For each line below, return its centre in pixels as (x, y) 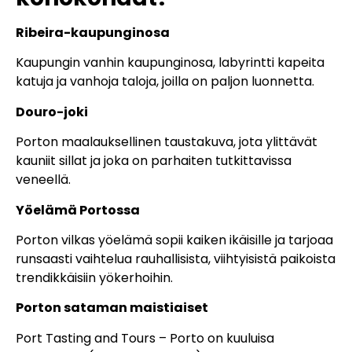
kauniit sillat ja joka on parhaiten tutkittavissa (154, 161)
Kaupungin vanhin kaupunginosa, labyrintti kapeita (170, 63)
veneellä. (43, 180)
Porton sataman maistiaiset (112, 308)
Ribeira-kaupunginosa (93, 33)
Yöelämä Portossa (78, 210)
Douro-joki (52, 112)
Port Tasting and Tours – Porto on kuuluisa (145, 338)
